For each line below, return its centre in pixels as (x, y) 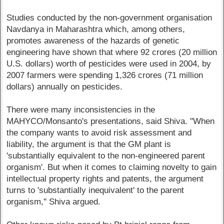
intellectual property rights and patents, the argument (105, 179)
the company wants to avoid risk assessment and (99, 133)
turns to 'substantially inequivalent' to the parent (95, 190)
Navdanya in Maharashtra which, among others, (96, 29)
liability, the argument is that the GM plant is (89, 144)
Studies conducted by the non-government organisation (109, 18)
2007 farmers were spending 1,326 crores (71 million (105, 75)
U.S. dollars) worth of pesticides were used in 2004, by (109, 64)
